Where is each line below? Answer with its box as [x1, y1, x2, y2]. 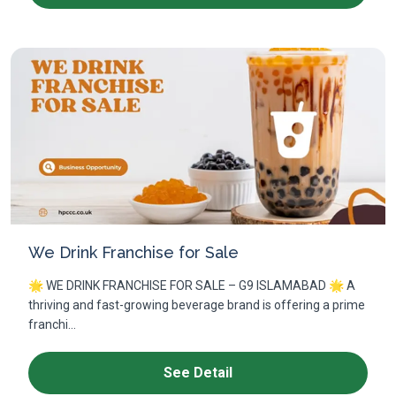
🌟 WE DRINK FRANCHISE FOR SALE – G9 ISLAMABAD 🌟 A [28, 278, 355, 293]
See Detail [164, 364, 232, 381]
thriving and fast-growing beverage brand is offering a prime [28, 298, 365, 312]
